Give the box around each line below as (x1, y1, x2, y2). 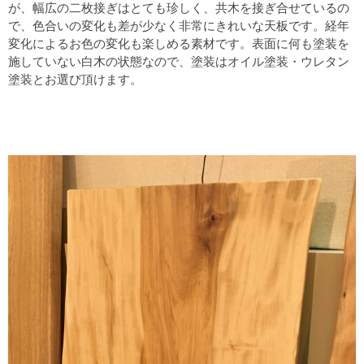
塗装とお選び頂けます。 (8, 72, 142, 87)
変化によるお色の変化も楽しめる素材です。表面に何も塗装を (8, 37, 349, 51)
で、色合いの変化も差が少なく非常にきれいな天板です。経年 (8, 19, 349, 33)
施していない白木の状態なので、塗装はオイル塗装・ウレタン (8, 54, 349, 69)
